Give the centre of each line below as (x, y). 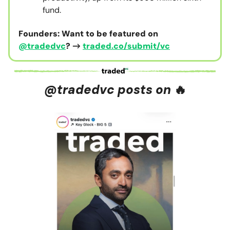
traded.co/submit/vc (126, 46)
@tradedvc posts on (109, 90)
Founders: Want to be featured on (88, 34)
